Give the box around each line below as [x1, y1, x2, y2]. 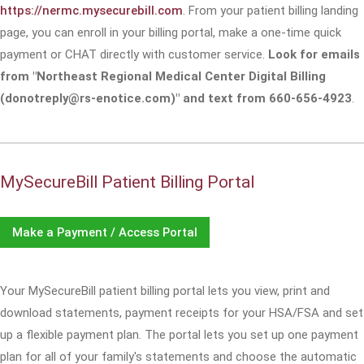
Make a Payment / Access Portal [12, 225, 197, 240]
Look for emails [268, 47, 360, 62]
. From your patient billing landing [183, 3, 358, 18]
